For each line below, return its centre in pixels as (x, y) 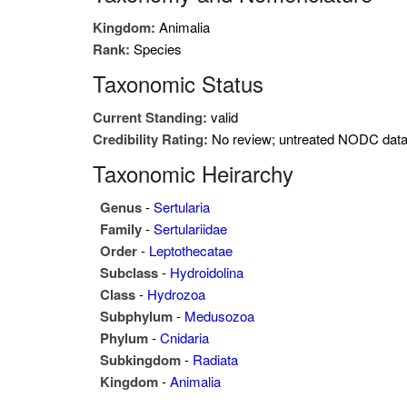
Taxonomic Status (178, 83)
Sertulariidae (190, 228)
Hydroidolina (207, 272)
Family (123, 229)
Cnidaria (184, 338)
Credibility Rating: (152, 139)
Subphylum (138, 316)
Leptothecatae (191, 250)
